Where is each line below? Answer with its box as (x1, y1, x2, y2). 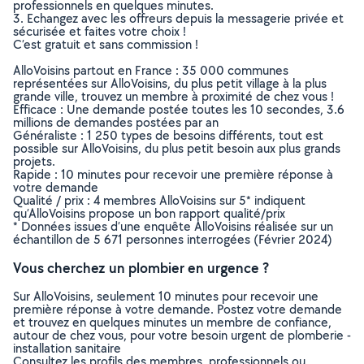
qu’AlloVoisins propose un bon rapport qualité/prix (13, 205, 285, 222)
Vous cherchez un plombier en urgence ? (13, 258, 269, 277)
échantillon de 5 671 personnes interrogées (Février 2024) (13, 231, 332, 248)
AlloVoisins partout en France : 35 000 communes (13, 62, 288, 79)
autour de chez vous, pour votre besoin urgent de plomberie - (13, 327, 351, 344)
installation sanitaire (13, 340, 121, 357)
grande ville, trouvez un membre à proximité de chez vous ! (13, 88, 334, 105)
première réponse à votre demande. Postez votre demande (13, 301, 342, 318)
